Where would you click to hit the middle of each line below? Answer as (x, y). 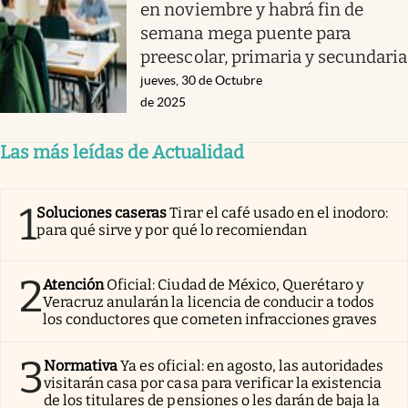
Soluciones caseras (102, 212)
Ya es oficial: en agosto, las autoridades (252, 365)
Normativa (81, 365)
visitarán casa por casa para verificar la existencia (213, 382)
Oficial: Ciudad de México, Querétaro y (235, 284)
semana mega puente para (246, 33)
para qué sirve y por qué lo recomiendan (172, 229)
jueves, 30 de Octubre (202, 80)
